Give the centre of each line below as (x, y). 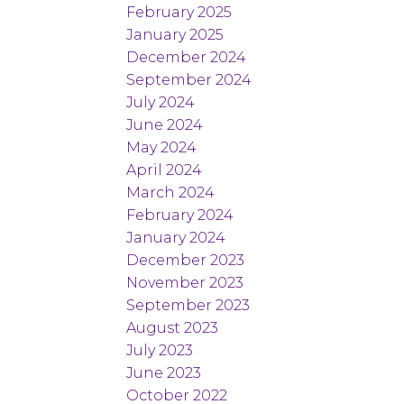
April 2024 (165, 170)
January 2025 (175, 34)
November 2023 (185, 282)
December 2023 (186, 260)
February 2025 (179, 12)
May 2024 (162, 147)
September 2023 (188, 305)
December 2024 (187, 57)
